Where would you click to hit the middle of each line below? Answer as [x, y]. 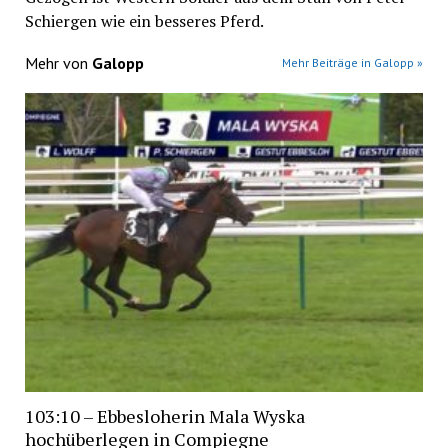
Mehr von [58, 62]
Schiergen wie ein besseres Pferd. [144, 20]
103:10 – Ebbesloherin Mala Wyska [164, 416]
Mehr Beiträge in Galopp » [353, 62]
